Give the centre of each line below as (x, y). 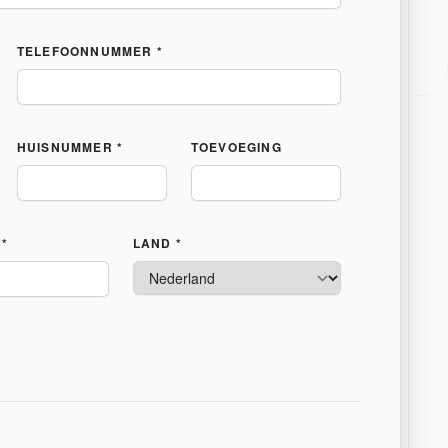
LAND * (157, 243)
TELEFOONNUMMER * (89, 51)
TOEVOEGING (236, 147)
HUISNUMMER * (70, 147)
